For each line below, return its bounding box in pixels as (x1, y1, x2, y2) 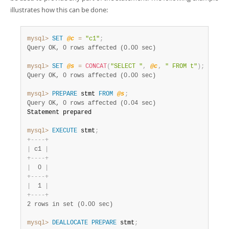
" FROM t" (165, 63, 197, 70)
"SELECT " (110, 63, 143, 70)
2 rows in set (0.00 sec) (27, 201, 113, 208)
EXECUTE (52, 127, 77, 134)
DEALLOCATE (52, 219, 88, 226)
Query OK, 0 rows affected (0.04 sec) (27, 100, 156, 107)
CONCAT (85, 63, 107, 70)
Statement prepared (27, 109, 91, 116)
